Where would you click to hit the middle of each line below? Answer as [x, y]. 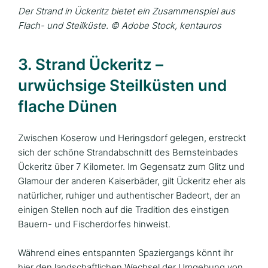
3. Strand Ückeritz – [91, 65]
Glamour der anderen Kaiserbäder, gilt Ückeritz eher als [132, 181]
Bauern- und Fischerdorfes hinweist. [94, 224]
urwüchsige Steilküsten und [122, 86]
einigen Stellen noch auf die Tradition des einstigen [124, 210]
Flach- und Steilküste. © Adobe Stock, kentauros [120, 26]
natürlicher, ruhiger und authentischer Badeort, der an [129, 196]
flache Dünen [68, 106]
